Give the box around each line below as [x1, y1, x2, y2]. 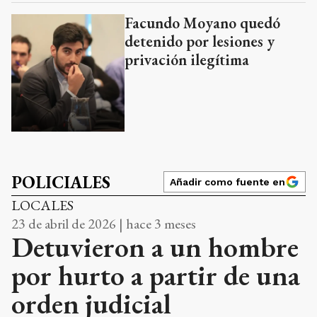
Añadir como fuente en [170, 175, 285, 188]
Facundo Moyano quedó [125, 13, 280, 34]
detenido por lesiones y [125, 31, 275, 52]
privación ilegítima [125, 50, 249, 71]
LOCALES [11, 195, 74, 214]
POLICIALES [11, 171, 110, 193]
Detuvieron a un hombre [11, 228, 299, 265]
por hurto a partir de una [11, 256, 300, 294]
